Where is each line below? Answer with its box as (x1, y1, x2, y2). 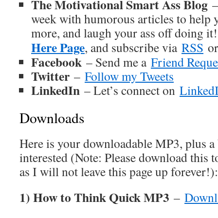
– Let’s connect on (80, 82, 180, 98)
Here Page (31, 38, 85, 56)
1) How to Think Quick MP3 (19, 188, 169, 206)
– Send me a (82, 54, 151, 70)
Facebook (31, 53, 82, 71)
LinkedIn (31, 81, 80, 99)
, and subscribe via (85, 39, 182, 55)
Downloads (19, 108, 84, 127)
